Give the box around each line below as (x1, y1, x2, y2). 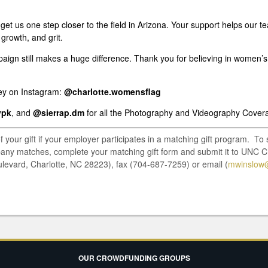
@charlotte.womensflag (64, 85, 161, 98)
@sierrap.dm (31, 106, 87, 118)
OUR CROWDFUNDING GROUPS (78, 252, 190, 263)
